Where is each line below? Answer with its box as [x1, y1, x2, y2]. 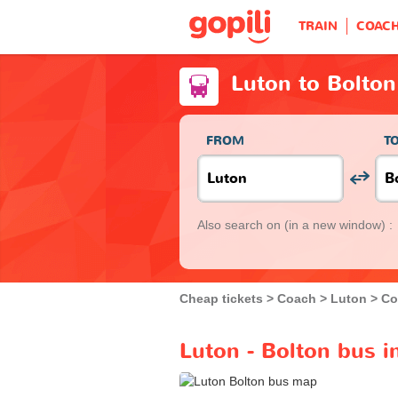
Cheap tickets [179, 291, 263, 306]
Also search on [197, 217, 284, 232]
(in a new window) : [284, 217, 393, 232]
